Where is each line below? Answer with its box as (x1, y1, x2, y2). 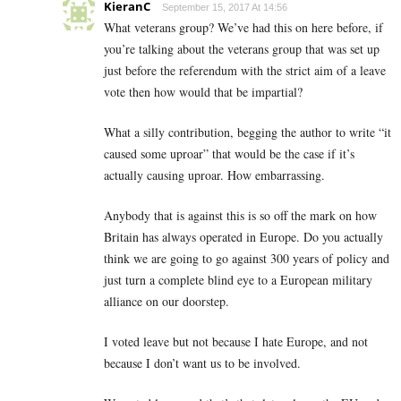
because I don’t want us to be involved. (104, 354, 301, 372)
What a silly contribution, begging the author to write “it (104, 124, 391, 141)
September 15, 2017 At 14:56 (162, 2, 287, 13)
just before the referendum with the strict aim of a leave (104, 62, 386, 80)
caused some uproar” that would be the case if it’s (104, 145, 354, 163)
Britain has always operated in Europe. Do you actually (104, 228, 383, 246)
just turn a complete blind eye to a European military (104, 271, 372, 289)
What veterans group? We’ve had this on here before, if (104, 19, 383, 37)
